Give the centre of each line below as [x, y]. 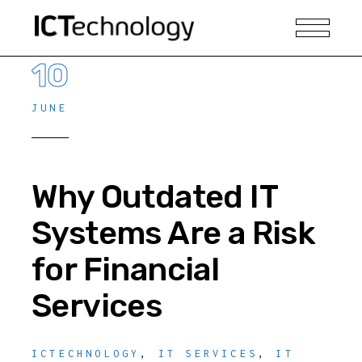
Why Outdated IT [154, 197]
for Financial [126, 269]
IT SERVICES [208, 354]
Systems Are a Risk [174, 233]
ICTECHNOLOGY [86, 354]
